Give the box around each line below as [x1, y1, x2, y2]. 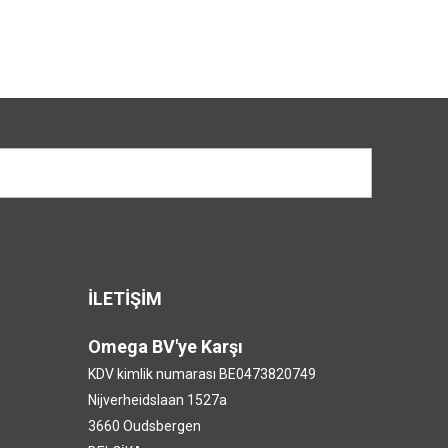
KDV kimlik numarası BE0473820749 [87, 366, 316, 382]
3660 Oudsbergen [87, 418, 201, 434]
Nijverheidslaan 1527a [87, 392, 227, 408]
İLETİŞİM [87, 288, 162, 309]
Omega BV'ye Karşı [87, 336, 243, 357]
